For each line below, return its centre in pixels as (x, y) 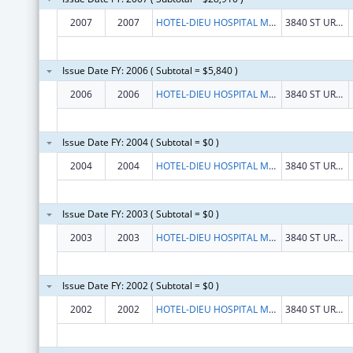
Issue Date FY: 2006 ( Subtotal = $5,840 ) (150, 70)
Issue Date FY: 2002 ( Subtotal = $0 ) (140, 285)
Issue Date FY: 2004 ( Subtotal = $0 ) (140, 142)
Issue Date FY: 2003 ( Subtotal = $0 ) (140, 214)
